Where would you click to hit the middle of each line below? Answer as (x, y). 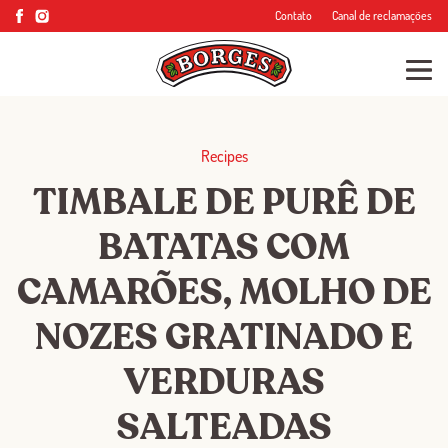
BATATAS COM (224, 247)
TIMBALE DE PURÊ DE (224, 202)
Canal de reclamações (382, 15)
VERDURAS (224, 382)
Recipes (224, 156)
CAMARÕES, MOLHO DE (224, 292)
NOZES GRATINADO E (224, 337)
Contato (293, 15)
